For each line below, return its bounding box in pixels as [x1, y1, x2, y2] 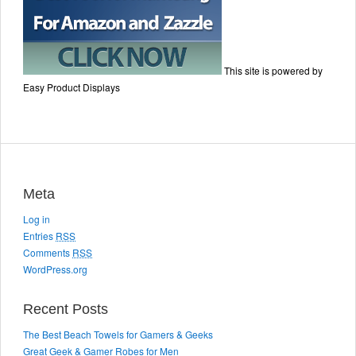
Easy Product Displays [23, 80, 120, 95]
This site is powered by [224, 64, 323, 78]
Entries [23, 229, 56, 243]
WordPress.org [23, 262, 87, 277]
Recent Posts [23, 301, 108, 318]
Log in [23, 212, 50, 226]
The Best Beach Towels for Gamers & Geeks [23, 327, 213, 342]
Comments [23, 246, 72, 260]
